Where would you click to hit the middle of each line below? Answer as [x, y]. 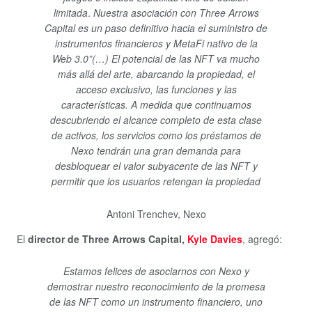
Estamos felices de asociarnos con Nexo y [156, 271]
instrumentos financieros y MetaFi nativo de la [156, 44]
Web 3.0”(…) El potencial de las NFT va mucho [156, 59]
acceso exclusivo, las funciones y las [156, 89]
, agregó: [262, 239]
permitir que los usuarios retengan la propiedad [156, 181]
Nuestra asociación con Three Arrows [176, 13]
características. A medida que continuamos [156, 105]
